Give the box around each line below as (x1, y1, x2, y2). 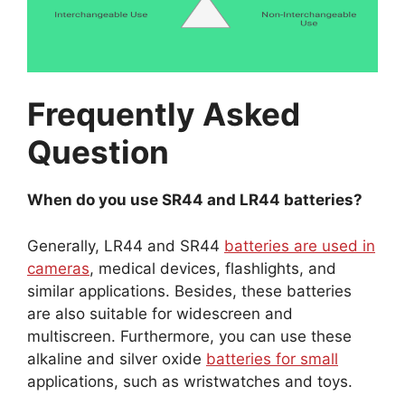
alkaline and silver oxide (27, 349, 206, 368)
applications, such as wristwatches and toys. (27, 372, 353, 391)
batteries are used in (224, 236, 375, 255)
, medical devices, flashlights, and (89, 259, 336, 278)
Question (27, 133, 176, 172)
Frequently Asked (27, 95, 300, 134)
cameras (27, 259, 89, 278)
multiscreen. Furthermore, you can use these (27, 326, 352, 345)
